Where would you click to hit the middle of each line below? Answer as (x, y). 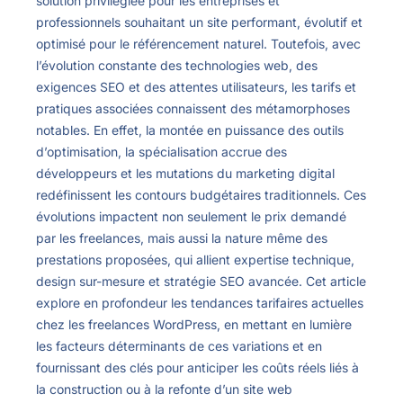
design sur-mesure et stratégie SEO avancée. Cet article (201, 282)
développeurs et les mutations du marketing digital (185, 174)
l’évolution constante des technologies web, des (177, 66)
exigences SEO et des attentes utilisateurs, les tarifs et (196, 87)
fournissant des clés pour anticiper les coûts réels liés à (197, 368)
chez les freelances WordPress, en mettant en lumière (194, 325)
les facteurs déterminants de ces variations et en (179, 346)
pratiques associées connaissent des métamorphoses (193, 109)
